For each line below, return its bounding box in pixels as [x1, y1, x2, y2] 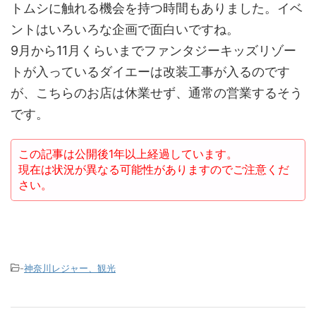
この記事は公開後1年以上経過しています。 [18, 147, 238, 161]
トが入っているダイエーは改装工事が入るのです [11, 64, 290, 79]
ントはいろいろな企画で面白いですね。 [11, 22, 239, 37]
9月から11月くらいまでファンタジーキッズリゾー [11, 43, 296, 58]
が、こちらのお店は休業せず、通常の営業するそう [11, 85, 303, 100]
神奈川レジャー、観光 [24, 262, 116, 274]
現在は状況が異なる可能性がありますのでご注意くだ [18, 162, 289, 176]
